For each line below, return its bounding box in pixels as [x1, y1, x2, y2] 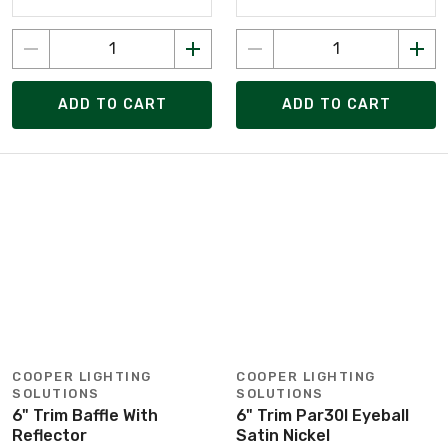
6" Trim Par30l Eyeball [236, 405, 409, 425]
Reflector [12, 425, 87, 445]
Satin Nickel [236, 425, 330, 445]
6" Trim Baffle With [12, 405, 158, 425]
